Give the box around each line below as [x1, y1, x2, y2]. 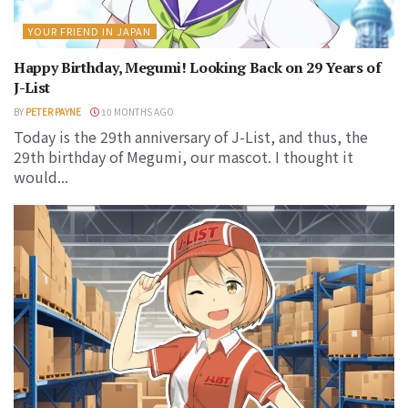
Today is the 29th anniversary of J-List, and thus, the [14, 126, 368, 148]
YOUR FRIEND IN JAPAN [28, 24, 151, 39]
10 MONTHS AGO [99, 105, 174, 119]
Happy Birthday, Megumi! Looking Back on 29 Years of [14, 57, 382, 78]
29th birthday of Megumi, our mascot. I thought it [14, 146, 353, 168]
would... [14, 166, 68, 189]
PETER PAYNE [25, 105, 81, 119]
